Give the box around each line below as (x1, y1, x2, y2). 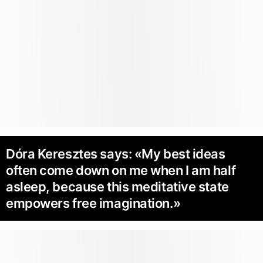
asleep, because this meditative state (6, 179, 229, 195)
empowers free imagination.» (6, 195, 181, 211)
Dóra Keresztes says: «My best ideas (6, 146, 225, 162)
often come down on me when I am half (6, 163, 236, 178)
